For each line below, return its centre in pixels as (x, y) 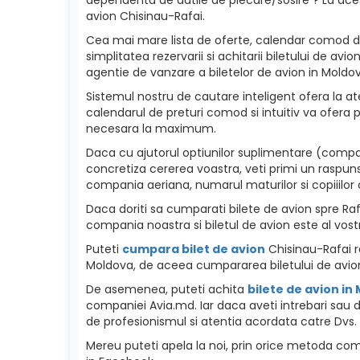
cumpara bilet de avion (194, 249)
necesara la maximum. (151, 128)
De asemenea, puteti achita (167, 289)
